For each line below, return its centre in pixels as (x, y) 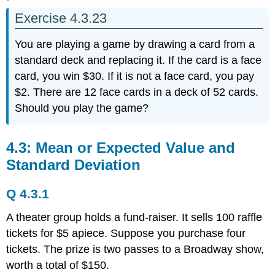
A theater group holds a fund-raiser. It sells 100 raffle (134, 217)
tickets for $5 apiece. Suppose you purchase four (126, 233)
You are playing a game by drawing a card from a (135, 45)
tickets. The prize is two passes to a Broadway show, (135, 249)
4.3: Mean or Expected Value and (121, 148)
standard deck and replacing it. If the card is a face (138, 60)
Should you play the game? (82, 108)
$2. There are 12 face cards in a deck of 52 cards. (137, 92)
